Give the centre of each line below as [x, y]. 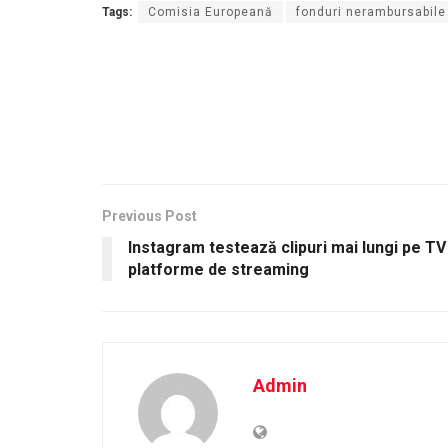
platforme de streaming [218, 270]
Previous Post [149, 216]
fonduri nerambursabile [371, 12]
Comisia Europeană [210, 12]
